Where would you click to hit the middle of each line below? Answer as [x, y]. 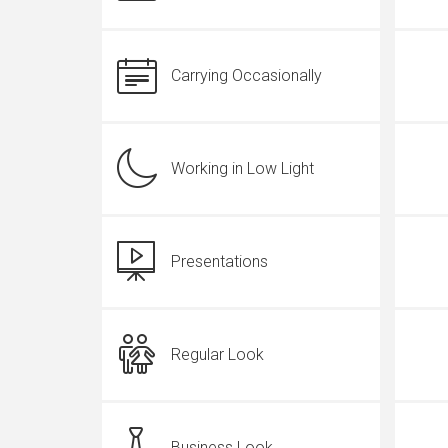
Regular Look [217, 354]
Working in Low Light [242, 168]
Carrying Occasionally [246, 75]
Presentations [219, 261]
